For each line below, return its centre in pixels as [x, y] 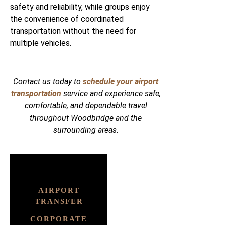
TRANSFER [59, 201]
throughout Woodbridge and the [86, 118]
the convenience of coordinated [67, 19]
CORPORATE [59, 219]
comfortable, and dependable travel [86, 106]
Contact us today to [48, 82]
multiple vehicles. [41, 43]
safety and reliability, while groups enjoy [80, 7]
